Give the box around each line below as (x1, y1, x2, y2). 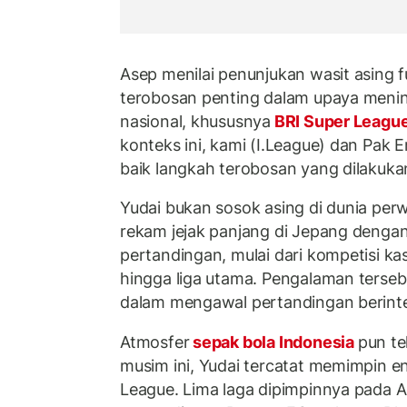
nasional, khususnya (120, 111, 272, 131)
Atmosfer (120, 332, 190, 352)
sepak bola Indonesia (189, 332, 358, 352)
